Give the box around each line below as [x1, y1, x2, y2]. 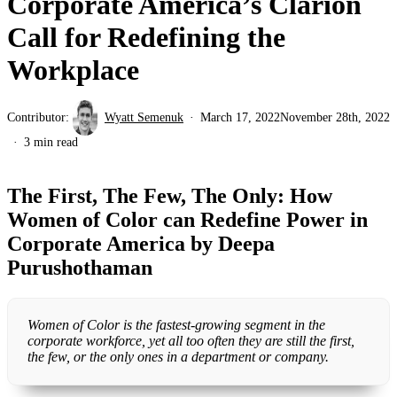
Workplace [7, 53, 139, 86]
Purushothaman [7, 255, 152, 279]
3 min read [24, 135, 78, 149]
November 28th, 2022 [280, 110, 390, 124]
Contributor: [7, 110, 73, 124]
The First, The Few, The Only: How [7, 183, 332, 207]
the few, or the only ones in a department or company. [27, 349, 332, 365]
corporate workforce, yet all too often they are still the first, [27, 333, 354, 349]
